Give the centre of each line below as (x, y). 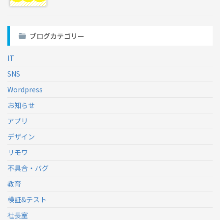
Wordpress (25, 89)
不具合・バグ (28, 168)
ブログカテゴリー (57, 36)
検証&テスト (27, 199)
